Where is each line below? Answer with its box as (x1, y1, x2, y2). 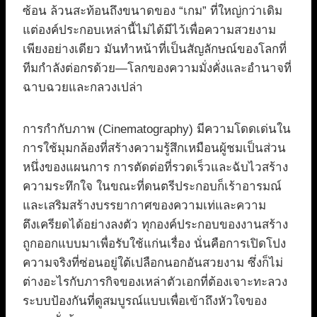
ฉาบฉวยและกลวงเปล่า (23, 81, 143, 95)
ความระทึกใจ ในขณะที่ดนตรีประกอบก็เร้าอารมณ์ (23, 180, 282, 194)
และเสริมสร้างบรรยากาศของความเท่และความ (23, 199, 266, 213)
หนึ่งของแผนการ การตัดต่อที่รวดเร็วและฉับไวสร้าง (23, 161, 288, 175)
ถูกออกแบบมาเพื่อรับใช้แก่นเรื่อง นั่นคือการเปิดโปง (23, 237, 286, 251)
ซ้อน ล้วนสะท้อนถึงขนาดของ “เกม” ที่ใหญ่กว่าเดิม (23, 4, 282, 18)
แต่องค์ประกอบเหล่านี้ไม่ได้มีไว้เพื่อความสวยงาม (23, 23, 276, 38)
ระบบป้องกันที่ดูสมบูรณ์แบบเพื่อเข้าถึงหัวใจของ (23, 294, 267, 309)
